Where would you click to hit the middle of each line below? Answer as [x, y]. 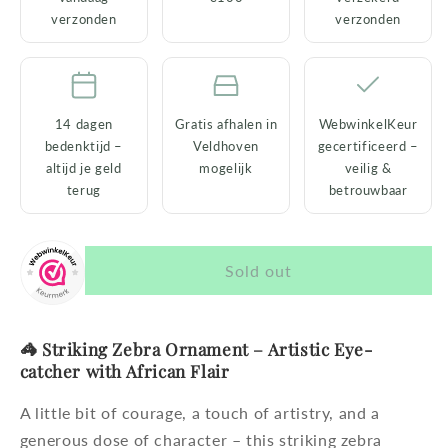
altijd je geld [83, 167]
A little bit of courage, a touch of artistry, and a [199, 413]
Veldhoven [226, 145]
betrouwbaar [368, 189]
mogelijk [226, 167]
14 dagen [83, 123]
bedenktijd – [84, 145]
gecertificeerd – [368, 145]
